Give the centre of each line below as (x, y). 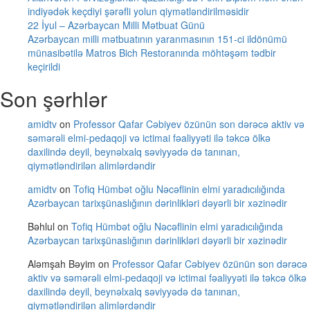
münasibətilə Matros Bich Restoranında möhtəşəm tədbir (152, 53)
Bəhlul (41, 226)
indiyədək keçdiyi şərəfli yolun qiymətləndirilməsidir (138, 11)
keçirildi (44, 66)
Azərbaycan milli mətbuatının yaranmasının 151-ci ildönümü (157, 39)
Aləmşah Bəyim (62, 264)
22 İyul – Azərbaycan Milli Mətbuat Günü (116, 25)
